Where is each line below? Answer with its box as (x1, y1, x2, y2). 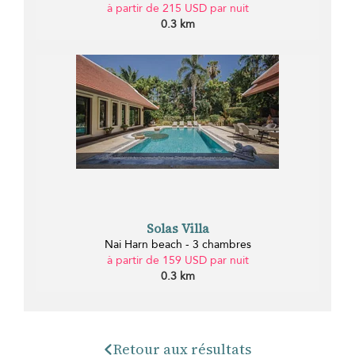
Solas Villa (146, 219, 209, 238)
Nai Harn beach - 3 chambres (104, 237, 251, 253)
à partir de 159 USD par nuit (106, 253, 249, 269)
